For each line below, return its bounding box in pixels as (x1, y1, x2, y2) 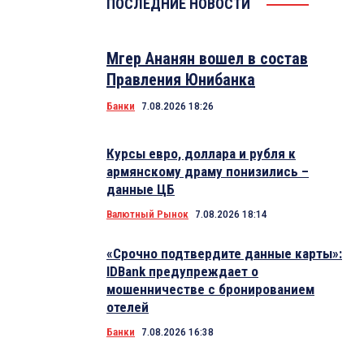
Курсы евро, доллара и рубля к (106, 145, 296, 162)
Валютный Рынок (106, 208, 188, 221)
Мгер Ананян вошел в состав (106, 49, 308, 69)
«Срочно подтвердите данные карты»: (106, 245, 342, 262)
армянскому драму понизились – (106, 163, 309, 180)
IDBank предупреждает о (106, 263, 258, 280)
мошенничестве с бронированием (106, 281, 314, 298)
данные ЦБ (106, 181, 175, 198)
